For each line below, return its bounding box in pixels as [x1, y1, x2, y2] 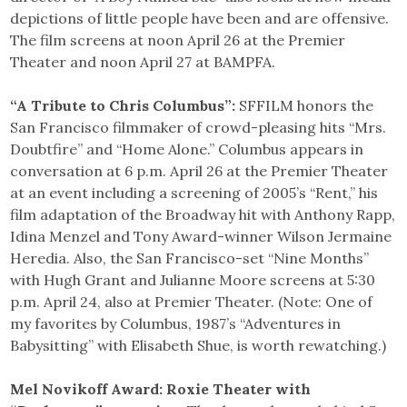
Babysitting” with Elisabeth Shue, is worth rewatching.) [10, 335, 387, 354]
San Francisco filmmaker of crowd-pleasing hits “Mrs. [10, 117, 387, 136]
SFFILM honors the [235, 95, 374, 114]
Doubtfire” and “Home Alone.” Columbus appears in [10, 139, 364, 158]
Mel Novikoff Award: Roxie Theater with [10, 379, 312, 398]
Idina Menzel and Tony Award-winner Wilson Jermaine [10, 226, 392, 245]
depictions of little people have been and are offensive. [10, 8, 390, 27]
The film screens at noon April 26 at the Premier [10, 30, 346, 49]
